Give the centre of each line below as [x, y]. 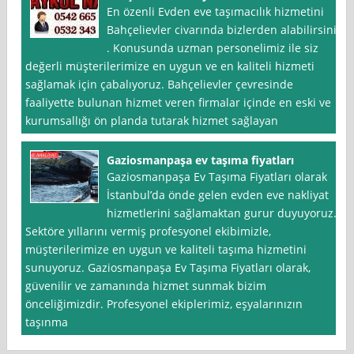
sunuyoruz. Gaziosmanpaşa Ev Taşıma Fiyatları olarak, [168, 268]
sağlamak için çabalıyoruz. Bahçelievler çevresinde [160, 85]
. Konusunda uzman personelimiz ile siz [213, 48]
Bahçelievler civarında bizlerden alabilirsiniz [225, 30]
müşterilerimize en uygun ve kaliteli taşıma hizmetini [166, 250]
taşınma [47, 322]
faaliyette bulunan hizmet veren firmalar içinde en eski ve [179, 103]
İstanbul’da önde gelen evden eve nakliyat [218, 195]
